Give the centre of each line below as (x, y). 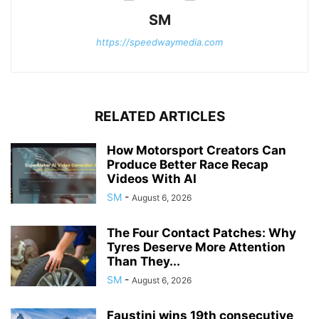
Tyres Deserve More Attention (196, 247)
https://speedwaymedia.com (159, 42)
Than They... (143, 262)
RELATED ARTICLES (159, 117)
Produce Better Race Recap (188, 165)
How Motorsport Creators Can (197, 151)
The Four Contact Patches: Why (202, 233)
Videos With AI (152, 179)
